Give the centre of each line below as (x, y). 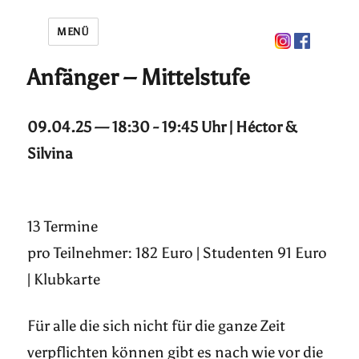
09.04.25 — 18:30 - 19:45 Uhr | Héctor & (163, 127)
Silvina (50, 153)
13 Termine (63, 226)
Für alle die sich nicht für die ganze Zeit (157, 326)
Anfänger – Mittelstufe (139, 77)
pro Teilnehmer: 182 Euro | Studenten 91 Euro (177, 253)
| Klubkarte (64, 279)
